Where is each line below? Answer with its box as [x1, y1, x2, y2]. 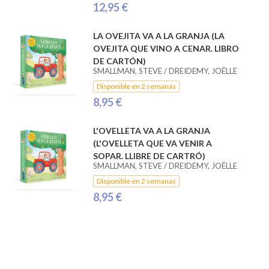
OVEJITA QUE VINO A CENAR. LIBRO [92, 43, 239, 53]
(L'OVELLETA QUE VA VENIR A [92, 138, 212, 148]
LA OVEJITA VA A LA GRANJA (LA [92, 30, 225, 41]
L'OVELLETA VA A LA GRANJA [92, 125, 210, 136]
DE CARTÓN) [92, 55, 146, 66]
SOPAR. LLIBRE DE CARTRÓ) [92, 150, 205, 161]
